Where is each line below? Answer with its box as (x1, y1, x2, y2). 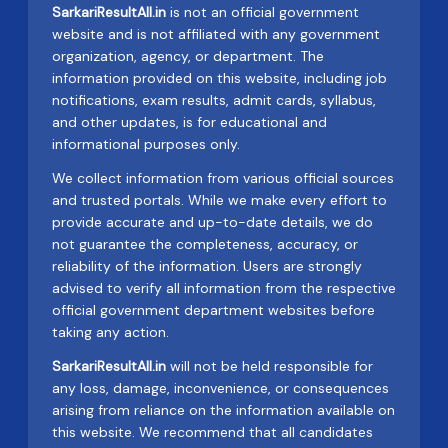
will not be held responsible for (166, 357, 373, 375)
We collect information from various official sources (52, 169, 394, 187)
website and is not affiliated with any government (52, 25, 380, 43)
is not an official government (166, 3, 359, 21)
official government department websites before (52, 301, 375, 319)
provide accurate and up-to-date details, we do (52, 213, 373, 231)
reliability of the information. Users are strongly (52, 257, 362, 275)
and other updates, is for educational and (52, 113, 327, 131)
